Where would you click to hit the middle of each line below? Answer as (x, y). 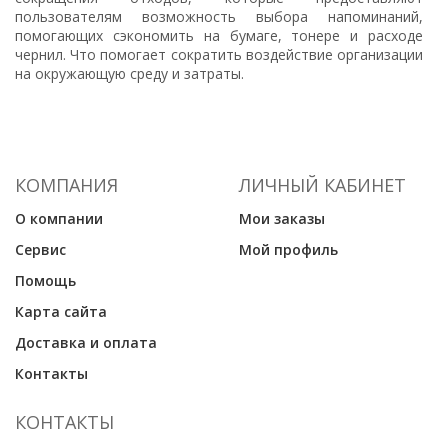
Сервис (40, 249)
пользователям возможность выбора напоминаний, (219, 16)
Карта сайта (61, 311)
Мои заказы (282, 218)
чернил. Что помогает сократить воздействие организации (219, 54)
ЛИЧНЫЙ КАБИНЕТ (322, 185)
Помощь (45, 280)
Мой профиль (288, 249)
